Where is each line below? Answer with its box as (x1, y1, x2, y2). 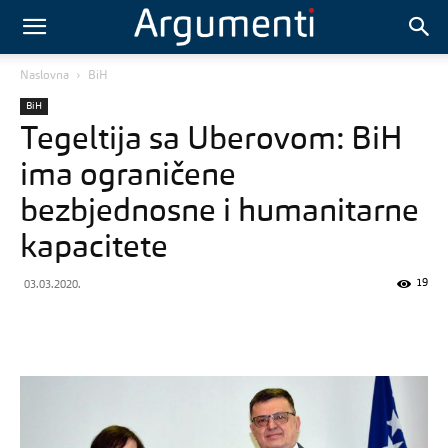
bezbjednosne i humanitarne (20, 197, 419, 229)
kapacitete (20, 233, 168, 265)
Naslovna (20, 70, 69, 82)
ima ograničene (20, 161, 236, 193)
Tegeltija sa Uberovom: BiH (20, 125, 403, 157)
